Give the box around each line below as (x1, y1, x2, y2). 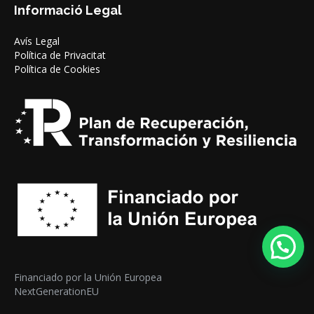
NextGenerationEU (14, 285, 99, 299)
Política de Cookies (14, 62, 100, 76)
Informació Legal (14, 3, 122, 18)
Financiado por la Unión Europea (14, 271, 162, 285)
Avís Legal (14, 34, 60, 48)
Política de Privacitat (14, 48, 106, 62)
